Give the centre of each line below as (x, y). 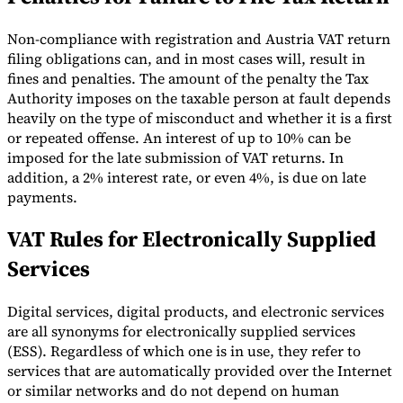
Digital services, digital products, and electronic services (196, 312)
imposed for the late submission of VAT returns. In (175, 157)
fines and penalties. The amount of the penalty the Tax (188, 78)
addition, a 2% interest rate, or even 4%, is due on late (187, 177)
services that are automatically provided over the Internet (200, 371)
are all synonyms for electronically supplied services (181, 331)
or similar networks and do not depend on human (173, 391)
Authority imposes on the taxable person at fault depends (199, 98)
